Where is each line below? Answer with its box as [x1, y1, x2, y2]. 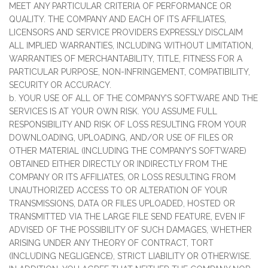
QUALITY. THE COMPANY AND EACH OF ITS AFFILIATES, [9, 14, 226, 24]
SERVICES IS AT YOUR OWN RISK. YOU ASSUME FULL [9, 106, 217, 116]
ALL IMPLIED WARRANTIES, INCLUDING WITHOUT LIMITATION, [9, 41, 253, 50]
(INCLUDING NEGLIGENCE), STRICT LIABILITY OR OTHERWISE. [9, 251, 251, 261]
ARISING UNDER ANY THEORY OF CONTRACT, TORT [9, 238, 214, 248]
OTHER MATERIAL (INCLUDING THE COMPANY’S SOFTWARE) [9, 146, 246, 156]
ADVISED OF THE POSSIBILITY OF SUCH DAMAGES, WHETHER [9, 225, 252, 234]
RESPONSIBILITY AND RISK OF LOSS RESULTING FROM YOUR [9, 120, 246, 129]
